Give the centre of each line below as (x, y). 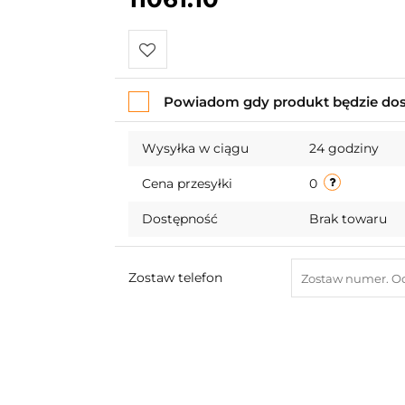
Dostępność (179, 219)
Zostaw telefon (175, 278)
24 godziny (344, 148)
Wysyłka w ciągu (195, 148)
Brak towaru (349, 219)
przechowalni (184, 128)
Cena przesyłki (187, 184)
